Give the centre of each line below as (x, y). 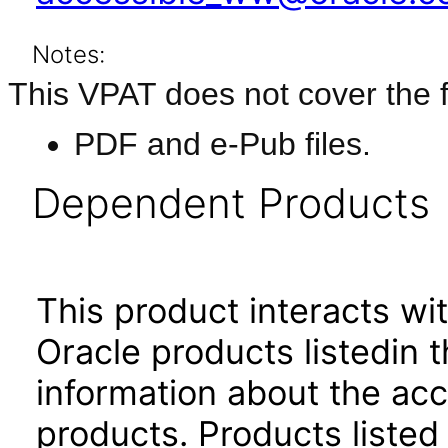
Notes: (68, 54)
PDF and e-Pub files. (222, 144)
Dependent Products (230, 203)
